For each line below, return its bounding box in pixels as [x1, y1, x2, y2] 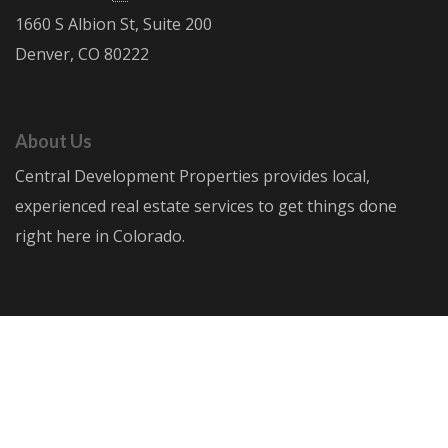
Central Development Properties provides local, [15, 164, 370, 187]
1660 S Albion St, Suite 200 [15, 12, 212, 35]
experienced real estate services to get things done [15, 194, 397, 217]
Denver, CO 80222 [15, 42, 149, 65]
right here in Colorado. [15, 224, 185, 247]
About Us [15, 129, 92, 152]
